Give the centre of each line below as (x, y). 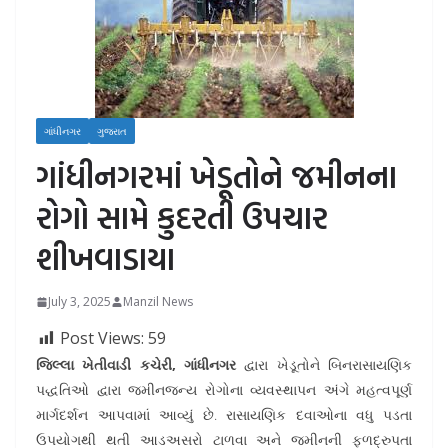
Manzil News (158, 301)
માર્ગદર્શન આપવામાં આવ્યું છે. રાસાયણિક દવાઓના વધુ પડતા (224, 414)
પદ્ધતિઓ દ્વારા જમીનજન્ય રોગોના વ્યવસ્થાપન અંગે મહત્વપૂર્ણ (224, 389)
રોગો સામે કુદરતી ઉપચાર (182, 217)
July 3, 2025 (79, 301)
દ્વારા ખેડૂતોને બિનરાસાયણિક (324, 364)
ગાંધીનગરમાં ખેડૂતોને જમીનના (216, 176)
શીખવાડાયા (105, 258)
